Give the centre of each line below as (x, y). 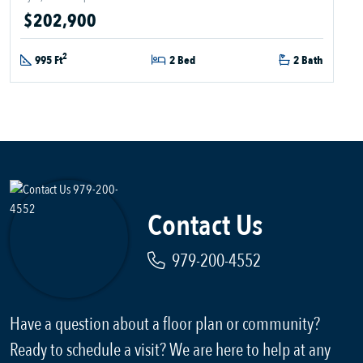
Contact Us (205, 225)
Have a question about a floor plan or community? (165, 324)
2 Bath (308, 60)
